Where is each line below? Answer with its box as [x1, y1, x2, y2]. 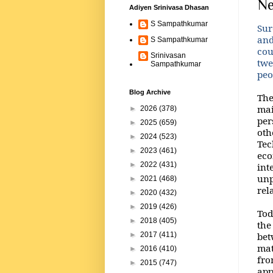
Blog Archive [129, 88, 171, 96]
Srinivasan [151, 51, 186, 60]
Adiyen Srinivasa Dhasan [129, 4, 209, 12]
